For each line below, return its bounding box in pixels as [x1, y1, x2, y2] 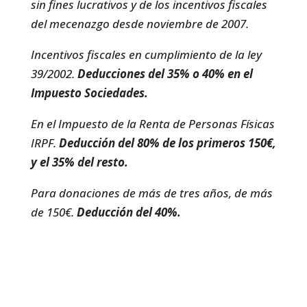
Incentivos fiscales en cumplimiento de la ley [30, 47, 262, 63]
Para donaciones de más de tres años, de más [30, 185, 273, 201]
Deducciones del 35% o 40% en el [77, 66, 253, 82]
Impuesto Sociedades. [30, 85, 148, 101]
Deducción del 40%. [76, 204, 181, 221]
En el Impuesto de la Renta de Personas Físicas [30, 116, 275, 132]
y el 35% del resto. [30, 154, 128, 171]
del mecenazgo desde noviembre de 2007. [30, 16, 249, 32]
